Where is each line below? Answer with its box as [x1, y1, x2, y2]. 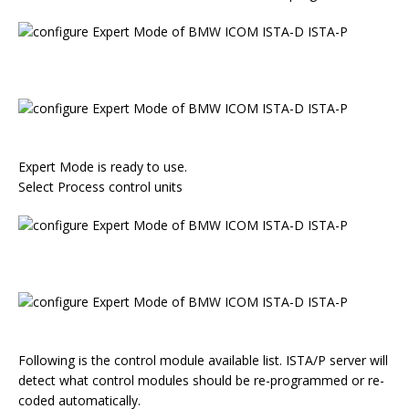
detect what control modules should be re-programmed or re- [18, 372, 384, 389]
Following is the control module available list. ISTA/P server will [18, 351, 388, 369]
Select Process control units [18, 178, 183, 195]
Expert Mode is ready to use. [18, 158, 187, 175]
